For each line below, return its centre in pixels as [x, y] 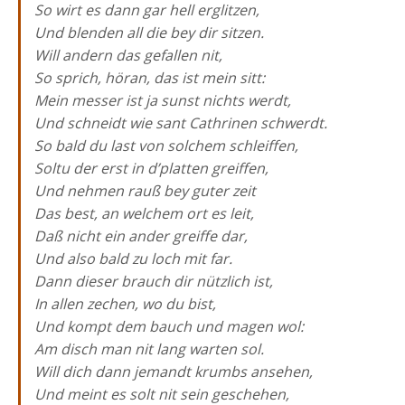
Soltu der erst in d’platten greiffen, [151, 168]
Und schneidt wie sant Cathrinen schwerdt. [181, 123]
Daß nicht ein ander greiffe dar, [141, 236]
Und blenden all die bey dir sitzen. [149, 33]
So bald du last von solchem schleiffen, [166, 146]
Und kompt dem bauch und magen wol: [169, 326]
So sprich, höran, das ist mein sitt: [150, 78]
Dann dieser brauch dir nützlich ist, [154, 281]
